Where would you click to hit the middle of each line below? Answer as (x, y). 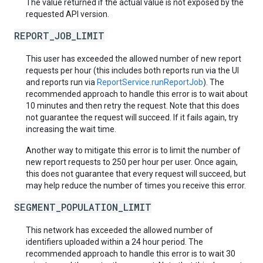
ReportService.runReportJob (150, 82)
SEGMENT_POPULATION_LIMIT (83, 207)
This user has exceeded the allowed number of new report (134, 59)
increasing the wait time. (71, 129)
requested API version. (68, 14)
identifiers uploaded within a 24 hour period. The (114, 242)
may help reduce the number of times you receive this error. (136, 186)
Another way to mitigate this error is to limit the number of (133, 150)
